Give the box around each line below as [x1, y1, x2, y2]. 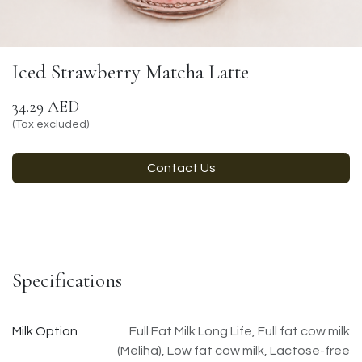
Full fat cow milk [258, 324, 350, 338]
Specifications [12, 267, 122, 293]
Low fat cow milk [167, 343, 264, 357]
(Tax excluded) [12, 118, 89, 130]
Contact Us [146, 161, 216, 175]
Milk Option [12, 324, 78, 338]
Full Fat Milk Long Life [129, 324, 252, 338]
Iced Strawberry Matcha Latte [12, 59, 249, 84]
